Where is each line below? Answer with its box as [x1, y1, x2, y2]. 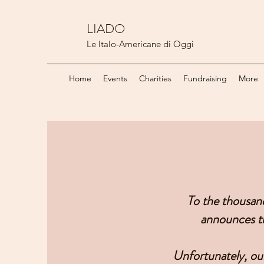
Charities [139, 73, 171, 84]
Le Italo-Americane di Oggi [87, 38, 194, 49]
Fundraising [183, 73, 227, 84]
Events [103, 73, 127, 84]
